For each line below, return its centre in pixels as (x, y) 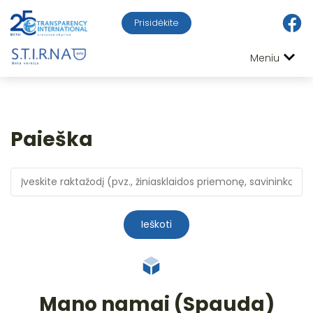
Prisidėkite (156, 23)
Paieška (52, 139)
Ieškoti (156, 224)
